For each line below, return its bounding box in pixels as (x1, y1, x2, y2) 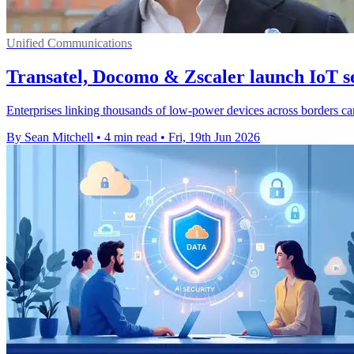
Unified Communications (6, 36, 132, 51)
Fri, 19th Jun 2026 (168, 130, 260, 144)
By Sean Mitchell (6, 130, 93, 144)
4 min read (104, 130, 157, 144)
